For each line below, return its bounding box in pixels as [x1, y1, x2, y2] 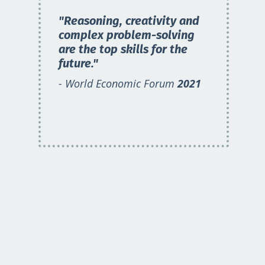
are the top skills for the [58, 41, 188, 56]
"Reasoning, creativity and [58, 13, 199, 28]
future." [58, 56, 101, 70]
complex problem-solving [58, 27, 195, 42]
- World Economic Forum [58, 76, 177, 91]
